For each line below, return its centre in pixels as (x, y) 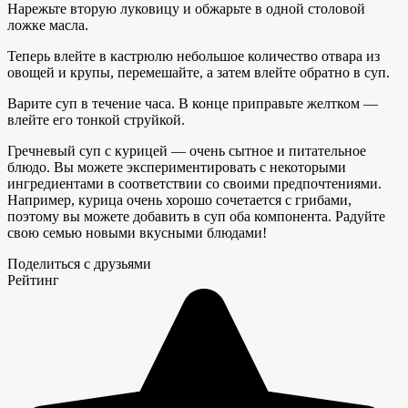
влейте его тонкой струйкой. (96, 119)
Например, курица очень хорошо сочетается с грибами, (179, 199)
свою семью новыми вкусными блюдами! (137, 232)
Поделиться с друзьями (79, 263)
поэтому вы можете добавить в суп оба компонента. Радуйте (196, 216)
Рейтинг (33, 280)
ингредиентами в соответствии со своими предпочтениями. (194, 183)
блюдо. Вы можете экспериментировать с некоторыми (177, 167)
